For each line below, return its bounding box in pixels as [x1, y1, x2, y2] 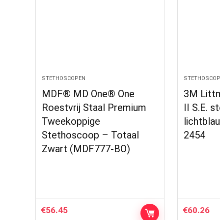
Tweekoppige [42, 115, 101, 128]
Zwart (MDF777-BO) [42, 143, 131, 155]
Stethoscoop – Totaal [42, 129, 139, 141]
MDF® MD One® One [42, 88, 135, 100]
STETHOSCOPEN [42, 75, 86, 82]
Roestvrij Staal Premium [42, 102, 147, 114]
